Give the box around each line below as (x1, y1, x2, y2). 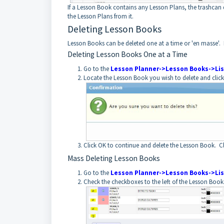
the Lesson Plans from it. (67, 12, 133, 21)
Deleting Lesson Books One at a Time (67, 49, 187, 59)
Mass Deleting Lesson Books (67, 153, 160, 163)
